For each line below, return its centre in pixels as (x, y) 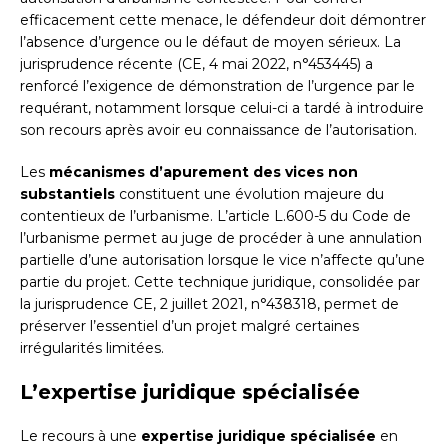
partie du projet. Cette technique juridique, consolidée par (220, 282)
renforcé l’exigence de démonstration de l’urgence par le (217, 86)
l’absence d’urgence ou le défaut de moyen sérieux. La (210, 42)
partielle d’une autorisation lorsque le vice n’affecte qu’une (222, 260)
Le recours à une (80, 436)
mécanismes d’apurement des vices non (203, 172)
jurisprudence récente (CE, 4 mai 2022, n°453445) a (196, 64)
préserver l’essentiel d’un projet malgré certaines (189, 326)
